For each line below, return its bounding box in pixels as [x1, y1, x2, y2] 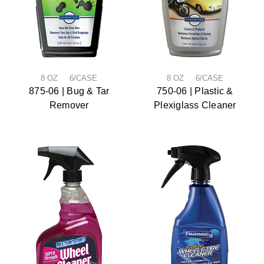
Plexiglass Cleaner [154, 100, 236, 110]
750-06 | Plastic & [157, 85, 233, 96]
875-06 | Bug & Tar [29, 85, 110, 96]
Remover [49, 100, 89, 110]
